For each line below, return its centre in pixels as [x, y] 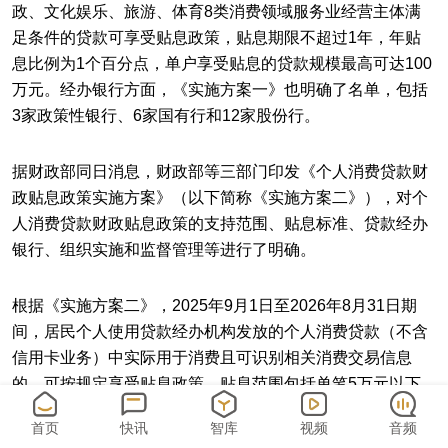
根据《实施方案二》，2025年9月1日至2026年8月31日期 [214, 305]
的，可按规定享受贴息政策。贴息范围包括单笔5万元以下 [216, 383]
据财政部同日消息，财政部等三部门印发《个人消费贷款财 [220, 171]
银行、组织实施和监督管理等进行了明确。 [164, 249]
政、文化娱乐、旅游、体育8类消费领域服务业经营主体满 [216, 11]
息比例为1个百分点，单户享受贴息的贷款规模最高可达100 [222, 63]
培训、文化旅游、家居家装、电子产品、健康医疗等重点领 [220, 435]
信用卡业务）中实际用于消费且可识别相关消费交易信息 [212, 357]
